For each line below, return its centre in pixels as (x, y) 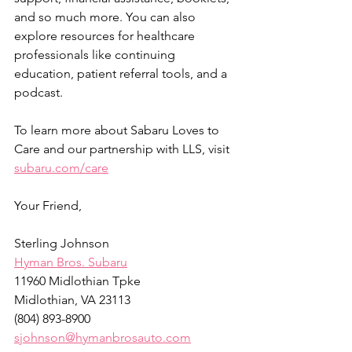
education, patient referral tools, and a (122, 74)
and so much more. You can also (106, 17)
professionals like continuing (96, 55)
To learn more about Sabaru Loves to (118, 130)
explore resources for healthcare (106, 36)
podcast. (38, 93)
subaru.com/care (61, 168)
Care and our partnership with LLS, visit (123, 149)
